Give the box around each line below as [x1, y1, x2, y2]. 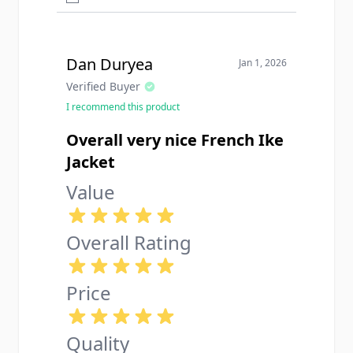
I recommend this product [66, 100, 180, 113]
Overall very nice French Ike [66, 129, 284, 150]
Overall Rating [66, 229, 191, 255]
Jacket [66, 151, 115, 173]
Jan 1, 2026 [239, 56, 287, 69]
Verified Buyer [66, 79, 140, 94]
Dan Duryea [66, 54, 153, 75]
